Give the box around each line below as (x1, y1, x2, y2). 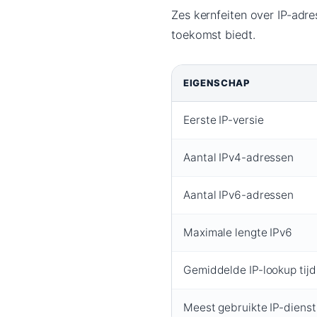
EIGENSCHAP (183, 77, 250, 89)
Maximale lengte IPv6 (183, 226, 292, 240)
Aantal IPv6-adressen (183, 188, 294, 202)
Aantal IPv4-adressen (183, 151, 294, 165)
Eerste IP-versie (183, 113, 264, 127)
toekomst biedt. (171, 28, 255, 42)
